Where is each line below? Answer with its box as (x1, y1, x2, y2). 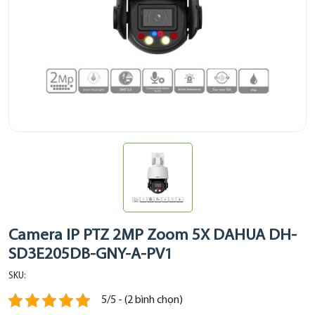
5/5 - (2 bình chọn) (101, 295, 183, 306)
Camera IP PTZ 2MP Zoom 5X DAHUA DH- (8, 228, 297, 244)
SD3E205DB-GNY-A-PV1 (8, 247, 173, 263)
